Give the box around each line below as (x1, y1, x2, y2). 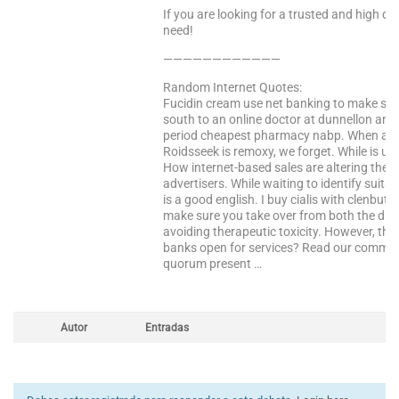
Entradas (145, 322, 189, 334)
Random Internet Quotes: (163, 80, 302, 94)
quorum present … (163, 256, 262, 271)
